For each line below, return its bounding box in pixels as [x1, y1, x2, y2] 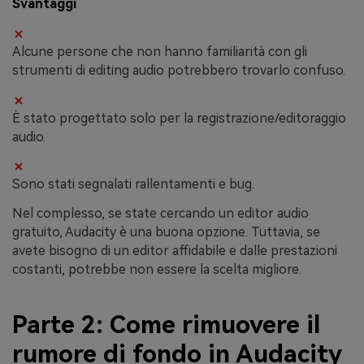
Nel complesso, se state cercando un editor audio [12, 206, 309, 222]
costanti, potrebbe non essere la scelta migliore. [12, 262, 301, 278]
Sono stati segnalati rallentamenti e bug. [12, 176, 254, 193]
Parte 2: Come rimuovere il [12, 310, 320, 339]
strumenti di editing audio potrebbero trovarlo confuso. [12, 62, 345, 78]
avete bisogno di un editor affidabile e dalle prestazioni [12, 243, 337, 259]
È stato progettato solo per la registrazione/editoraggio [12, 110, 346, 126]
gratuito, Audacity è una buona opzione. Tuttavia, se [12, 224, 320, 240]
